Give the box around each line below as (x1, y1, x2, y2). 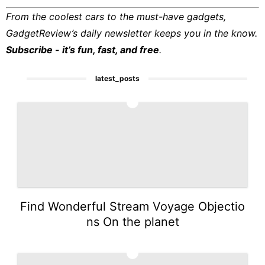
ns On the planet (86, 214, 179, 229)
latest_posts (95, 73, 140, 83)
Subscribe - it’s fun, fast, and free (6, 43, 159, 56)
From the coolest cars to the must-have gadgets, (6, 10, 226, 22)
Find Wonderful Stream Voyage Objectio (20, 199, 245, 214)
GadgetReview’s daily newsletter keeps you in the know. (6, 27, 257, 39)
